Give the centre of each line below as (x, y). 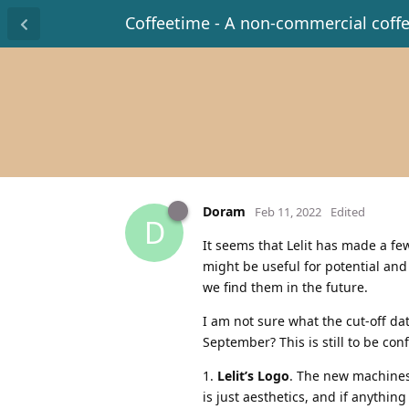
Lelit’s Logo (253, 375)
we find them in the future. (285, 287)
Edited (348, 211)
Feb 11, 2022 (288, 211)
